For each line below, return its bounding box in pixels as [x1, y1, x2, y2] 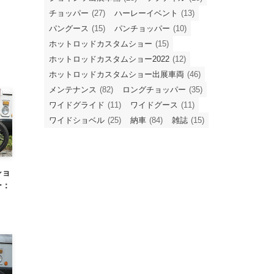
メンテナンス [49, 84, 97, 94]
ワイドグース [130, 100, 178, 109]
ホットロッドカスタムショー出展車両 [49, 69, 184, 79]
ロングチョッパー [122, 84, 186, 94]
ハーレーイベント [114, 8, 178, 18]
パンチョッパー [114, 23, 170, 33]
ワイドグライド [49, 100, 105, 109]
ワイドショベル [49, 115, 105, 125]
